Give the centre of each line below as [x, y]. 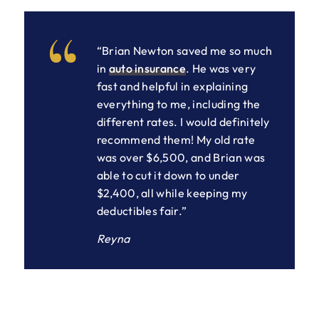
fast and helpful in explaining [172, 87]
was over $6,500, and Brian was [181, 158]
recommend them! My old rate [176, 140]
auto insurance [147, 69]
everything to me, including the [178, 104]
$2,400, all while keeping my [172, 193]
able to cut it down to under [168, 176]
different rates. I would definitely [183, 122]
